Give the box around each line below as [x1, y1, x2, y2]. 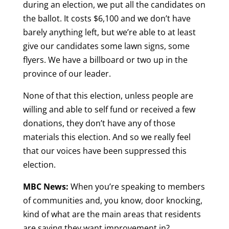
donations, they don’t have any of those [22, 118, 175, 129]
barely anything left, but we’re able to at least [22, 27, 196, 38]
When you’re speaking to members [70, 181, 205, 193]
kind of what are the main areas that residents [22, 209, 201, 220]
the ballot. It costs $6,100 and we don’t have [22, 13, 191, 25]
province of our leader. [22, 68, 111, 80]
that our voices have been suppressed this [22, 145, 187, 157]
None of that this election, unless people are [22, 90, 193, 102]
